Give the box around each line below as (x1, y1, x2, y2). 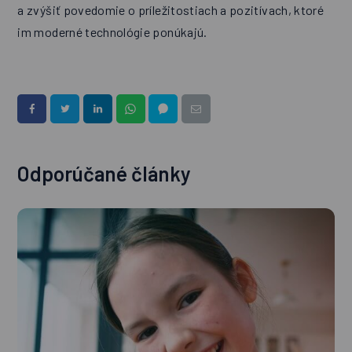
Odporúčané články (17, 160, 192, 185)
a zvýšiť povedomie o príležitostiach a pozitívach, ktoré (17, 2, 324, 18)
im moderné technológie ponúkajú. (17, 24, 207, 40)
